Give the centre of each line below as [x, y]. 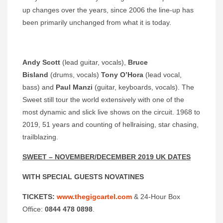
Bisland [35, 75]
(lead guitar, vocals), [94, 62]
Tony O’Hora [122, 75]
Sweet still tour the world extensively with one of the [103, 100]
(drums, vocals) [75, 75]
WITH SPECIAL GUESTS [63, 177]
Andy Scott [41, 62]
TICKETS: [40, 197]
